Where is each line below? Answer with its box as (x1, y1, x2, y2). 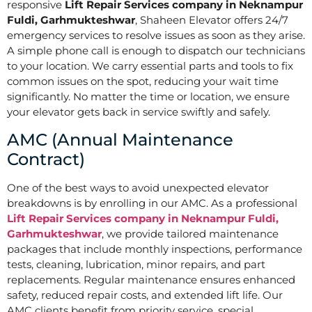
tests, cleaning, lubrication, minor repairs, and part (7, 257, 265, 271)
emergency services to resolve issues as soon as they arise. (7, 29, 305, 42)
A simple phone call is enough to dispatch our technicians (7, 44, 305, 58)
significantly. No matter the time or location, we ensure (7, 90, 290, 104)
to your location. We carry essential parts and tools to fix (7, 59, 293, 73)
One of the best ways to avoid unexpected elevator (7, 180, 269, 194)
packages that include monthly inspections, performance (7, 242, 302, 256)
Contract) (7, 148, 85, 169)
